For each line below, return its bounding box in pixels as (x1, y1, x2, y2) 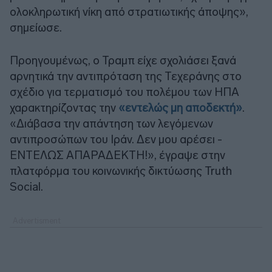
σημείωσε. (10, 20, 62, 35)
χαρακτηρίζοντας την (10, 100, 118, 115)
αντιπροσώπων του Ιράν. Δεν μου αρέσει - (10, 132, 222, 146)
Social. (10, 179, 43, 194)
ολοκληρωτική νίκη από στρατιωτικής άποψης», (10, 4, 248, 19)
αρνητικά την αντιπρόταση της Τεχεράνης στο (10, 69, 242, 83)
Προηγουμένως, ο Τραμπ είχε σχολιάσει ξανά (10, 53, 236, 67)
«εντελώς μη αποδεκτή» (118, 100, 242, 115)
